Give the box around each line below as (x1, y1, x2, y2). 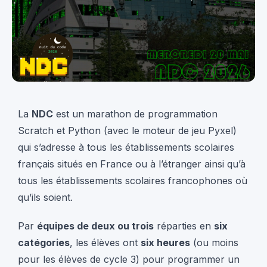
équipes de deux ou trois (37, 219, 154, 232)
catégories (18, 236, 70, 249)
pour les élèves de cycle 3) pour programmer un (18, 253, 240, 265)
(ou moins (190, 236, 238, 249)
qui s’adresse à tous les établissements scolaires (18, 141, 234, 153)
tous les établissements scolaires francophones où (18, 174, 247, 187)
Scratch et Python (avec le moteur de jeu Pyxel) (18, 124, 237, 136)
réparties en (154, 219, 214, 232)
